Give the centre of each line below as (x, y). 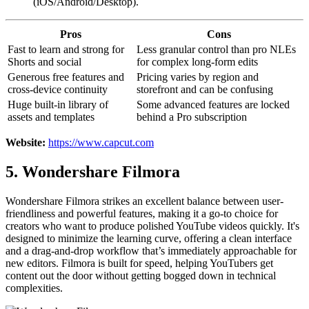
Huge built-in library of (58, 104)
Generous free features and (66, 77)
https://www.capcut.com (101, 142)
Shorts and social (44, 61)
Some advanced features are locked (213, 104)
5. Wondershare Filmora (93, 171)
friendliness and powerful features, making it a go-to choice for (142, 213)
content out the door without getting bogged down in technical (141, 275)
